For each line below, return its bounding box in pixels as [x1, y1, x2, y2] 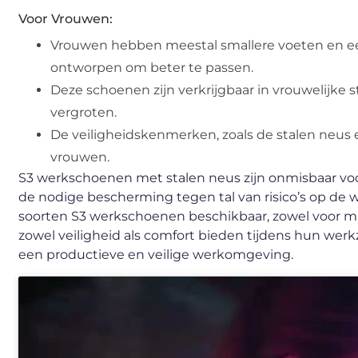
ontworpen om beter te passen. [50, 60, 253, 76]
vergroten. [50, 105, 117, 121]
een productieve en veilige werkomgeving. [18, 247, 293, 263]
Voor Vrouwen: [18, 11, 113, 27]
